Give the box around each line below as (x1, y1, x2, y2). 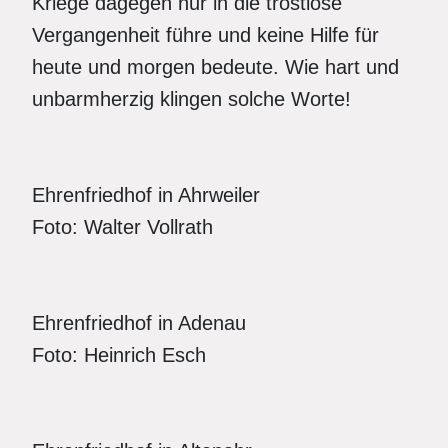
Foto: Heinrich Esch (32, 344, 206, 366)
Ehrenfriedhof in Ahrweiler (32, 184, 260, 206)
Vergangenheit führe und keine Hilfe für (32, 24, 379, 46)
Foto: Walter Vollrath (32, 216, 213, 238)
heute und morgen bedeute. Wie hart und (32, 56, 399, 78)
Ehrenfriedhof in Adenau (32, 312, 246, 334)
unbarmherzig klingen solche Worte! (32, 88, 351, 110)
